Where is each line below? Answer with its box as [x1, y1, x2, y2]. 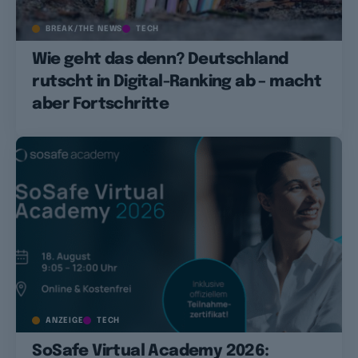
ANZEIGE [46, 316, 84, 324]
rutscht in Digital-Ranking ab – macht [32, 74, 322, 91]
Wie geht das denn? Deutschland [32, 51, 288, 69]
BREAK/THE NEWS [46, 25, 123, 34]
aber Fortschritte [32, 96, 169, 113]
